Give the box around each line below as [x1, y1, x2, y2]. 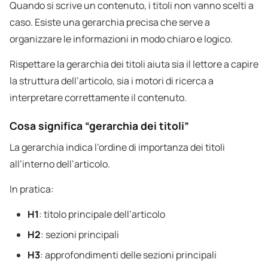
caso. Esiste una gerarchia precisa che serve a [10, 16, 210, 29]
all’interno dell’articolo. [10, 157, 110, 171]
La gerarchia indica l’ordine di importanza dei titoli [10, 141, 225, 154]
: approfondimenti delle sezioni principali [40, 248, 217, 262]
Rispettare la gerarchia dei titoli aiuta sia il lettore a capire [10, 57, 258, 71]
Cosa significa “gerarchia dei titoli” [10, 118, 189, 133]
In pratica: [10, 182, 54, 196]
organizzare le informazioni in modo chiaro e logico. [10, 32, 233, 46]
